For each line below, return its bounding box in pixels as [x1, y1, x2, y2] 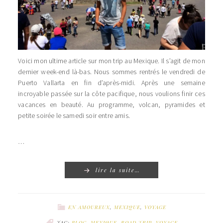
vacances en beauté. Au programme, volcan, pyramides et [18, 100, 205, 110]
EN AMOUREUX [68, 204, 110, 211]
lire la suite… [96, 166, 140, 174]
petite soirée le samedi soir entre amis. [18, 111, 130, 120]
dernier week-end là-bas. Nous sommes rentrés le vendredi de [18, 67, 205, 77]
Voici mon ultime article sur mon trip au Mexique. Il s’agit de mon [18, 56, 205, 66]
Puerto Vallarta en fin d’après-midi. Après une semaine [18, 78, 205, 88]
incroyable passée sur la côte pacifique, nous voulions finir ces [18, 89, 205, 99]
